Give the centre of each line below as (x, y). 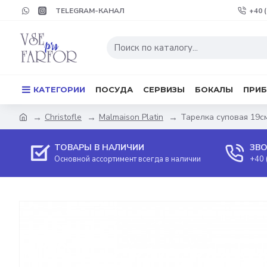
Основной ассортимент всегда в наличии (128, 159)
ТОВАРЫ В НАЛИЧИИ (99, 148)
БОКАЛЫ (214, 89)
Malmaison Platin (131, 117)
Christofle (63, 117)
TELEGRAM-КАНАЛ (90, 10)
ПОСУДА (114, 89)
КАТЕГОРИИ (59, 89)
